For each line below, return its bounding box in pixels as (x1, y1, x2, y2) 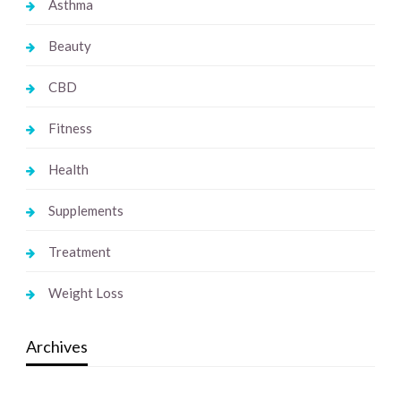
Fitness (47, 120, 92, 137)
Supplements (47, 202, 124, 219)
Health (47, 161, 89, 178)
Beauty (47, 38, 91, 55)
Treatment (47, 243, 111, 260)
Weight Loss (47, 285, 124, 302)
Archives (25, 337, 88, 357)
